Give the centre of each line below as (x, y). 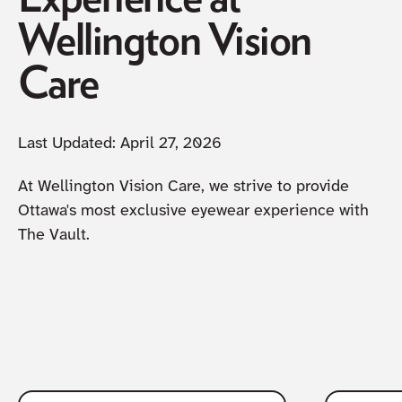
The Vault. (53, 235)
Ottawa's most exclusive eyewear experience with (193, 211)
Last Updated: (69, 144)
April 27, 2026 (170, 144)
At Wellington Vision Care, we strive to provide (183, 187)
